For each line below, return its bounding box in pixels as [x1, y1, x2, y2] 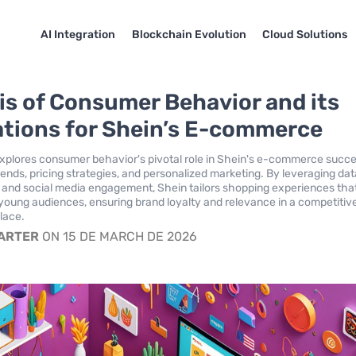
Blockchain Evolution [131, 27, 246, 41]
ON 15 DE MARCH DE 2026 [39, 229, 198, 244]
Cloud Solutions [262, 27, 348, 41]
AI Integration [40, 27, 115, 41]
